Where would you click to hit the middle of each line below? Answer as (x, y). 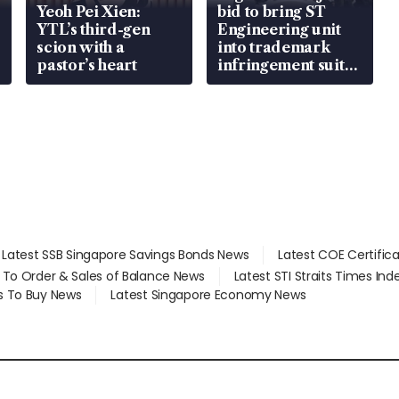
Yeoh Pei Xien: (89, 12)
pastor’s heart (87, 65)
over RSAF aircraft (287, 83)
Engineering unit (279, 30)
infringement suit (281, 65)
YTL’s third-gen (94, 30)
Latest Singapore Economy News (208, 295)
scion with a (81, 48)
